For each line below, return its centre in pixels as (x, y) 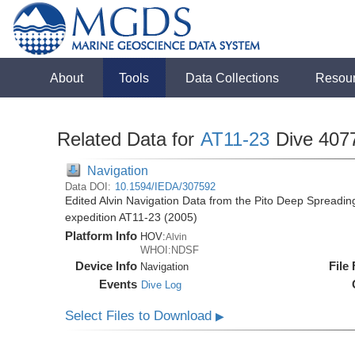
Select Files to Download (141, 316)
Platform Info (101, 236)
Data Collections (233, 78)
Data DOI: (90, 187)
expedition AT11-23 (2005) (132, 218)
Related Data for (129, 139)
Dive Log (162, 285)
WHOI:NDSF (170, 250)
